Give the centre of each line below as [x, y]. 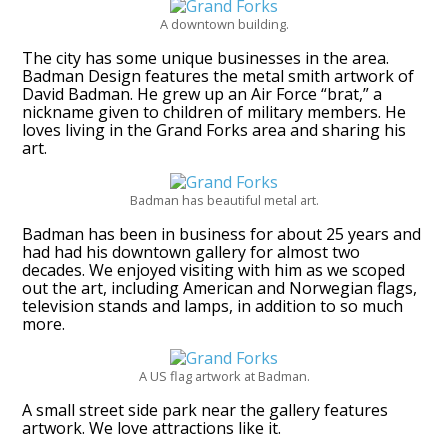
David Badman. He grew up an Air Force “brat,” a [202, 94]
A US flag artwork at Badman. [224, 376]
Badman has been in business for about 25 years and [222, 234]
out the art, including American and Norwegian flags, [220, 288]
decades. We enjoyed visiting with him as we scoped [214, 270]
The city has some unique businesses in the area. [206, 58]
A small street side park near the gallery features [205, 410]
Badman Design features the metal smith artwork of [218, 76]
